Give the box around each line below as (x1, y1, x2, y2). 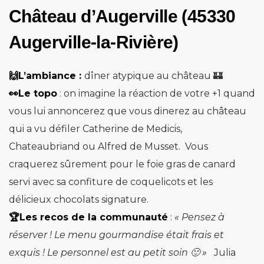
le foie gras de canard (133, 158, 236, 170)
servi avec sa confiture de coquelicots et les (9, 176, 213, 187)
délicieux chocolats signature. (9, 193, 148, 205)
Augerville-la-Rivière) (9, 32, 179, 52)
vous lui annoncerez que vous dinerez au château (9, 105, 246, 117)
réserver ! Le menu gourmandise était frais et (9, 229, 224, 240)
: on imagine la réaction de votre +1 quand (57, 87, 255, 99)
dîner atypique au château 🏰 (84, 70, 223, 81)
